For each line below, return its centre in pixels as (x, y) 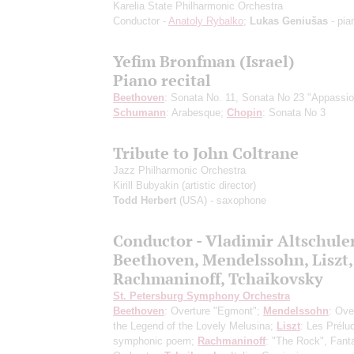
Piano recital (162, 80)
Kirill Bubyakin (147, 185)
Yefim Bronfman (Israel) (204, 61)
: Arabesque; (196, 112)
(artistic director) (219, 185)
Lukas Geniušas (289, 21)
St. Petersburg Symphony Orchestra (201, 296)
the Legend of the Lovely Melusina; (195, 326)
